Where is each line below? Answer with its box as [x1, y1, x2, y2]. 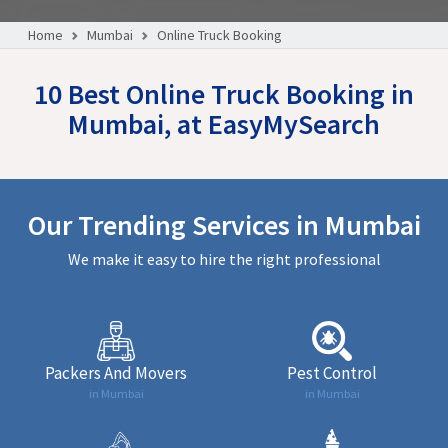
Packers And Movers [45, 361, 187, 384]
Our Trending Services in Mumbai [27, 206, 421, 243]
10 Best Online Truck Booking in [34, 75, 414, 112]
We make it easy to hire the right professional [67, 248, 381, 269]
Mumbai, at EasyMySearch [68, 105, 380, 142]
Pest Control [287, 361, 377, 384]
